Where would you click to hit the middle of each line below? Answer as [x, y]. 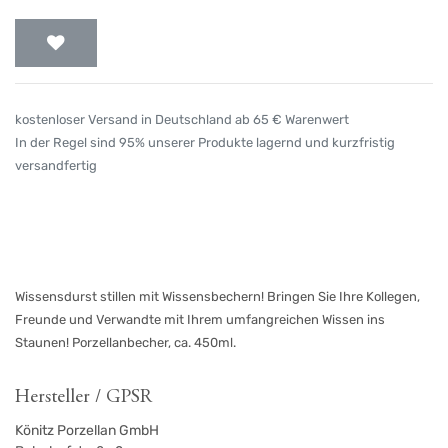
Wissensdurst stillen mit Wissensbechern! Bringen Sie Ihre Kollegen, [217, 297]
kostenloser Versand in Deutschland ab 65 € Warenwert [182, 120]
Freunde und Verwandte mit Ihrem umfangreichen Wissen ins [200, 320]
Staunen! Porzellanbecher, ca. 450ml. [125, 343]
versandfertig [56, 166]
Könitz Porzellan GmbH [87, 431]
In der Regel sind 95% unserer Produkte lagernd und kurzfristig [205, 143]
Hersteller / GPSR [83, 398]
